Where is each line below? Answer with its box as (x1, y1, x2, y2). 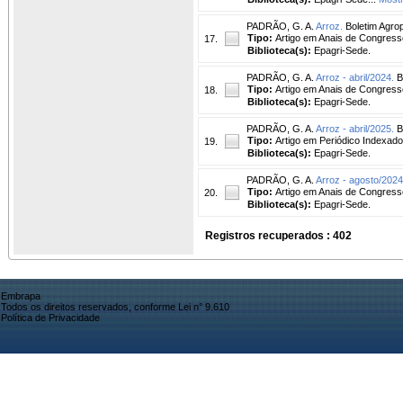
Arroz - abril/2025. (316, 122, 394, 134)
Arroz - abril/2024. (316, 71, 394, 83)
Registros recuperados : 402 (205, 228, 352, 242)
